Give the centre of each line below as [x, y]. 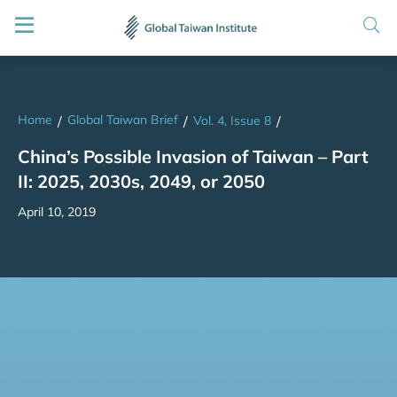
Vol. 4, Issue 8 [232, 121]
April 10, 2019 [57, 211]
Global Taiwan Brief [123, 120]
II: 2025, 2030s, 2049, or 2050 [141, 181]
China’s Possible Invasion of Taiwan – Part [193, 156]
